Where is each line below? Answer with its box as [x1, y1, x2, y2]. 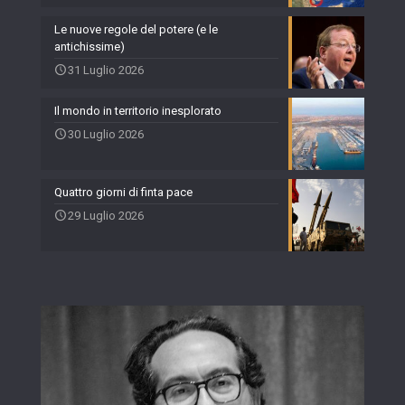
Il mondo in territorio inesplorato [54, 103, 221, 118]
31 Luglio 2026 [68, 62, 144, 77]
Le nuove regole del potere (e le [54, 22, 218, 36]
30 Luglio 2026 [68, 127, 144, 141]
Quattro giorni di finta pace [54, 184, 193, 199]
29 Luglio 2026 [68, 208, 144, 222]
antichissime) [54, 39, 125, 53]
